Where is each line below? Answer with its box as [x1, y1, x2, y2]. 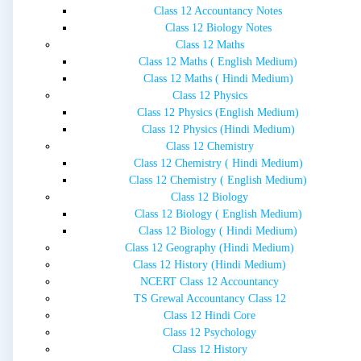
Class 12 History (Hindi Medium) [133, 259, 286, 272]
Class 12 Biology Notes [164, 22, 272, 35]
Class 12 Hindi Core [164, 309, 255, 322]
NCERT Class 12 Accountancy [140, 276, 279, 288]
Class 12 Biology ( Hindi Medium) [139, 225, 297, 238]
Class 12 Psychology [163, 326, 256, 339]
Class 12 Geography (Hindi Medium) [125, 242, 294, 255]
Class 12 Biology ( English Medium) [134, 208, 302, 221]
